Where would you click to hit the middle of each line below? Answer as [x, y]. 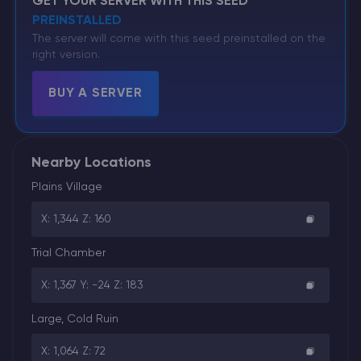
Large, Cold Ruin [75, 320]
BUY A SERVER [95, 94]
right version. [66, 55]
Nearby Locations [91, 163]
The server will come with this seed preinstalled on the [179, 39]
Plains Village [67, 187]
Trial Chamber [68, 253]
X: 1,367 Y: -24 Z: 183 [92, 286]
